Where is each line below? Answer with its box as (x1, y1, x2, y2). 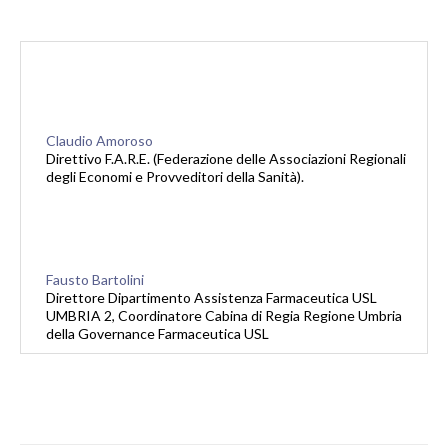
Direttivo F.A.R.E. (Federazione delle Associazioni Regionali (46, 150, 406, 168)
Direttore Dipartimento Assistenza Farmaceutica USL (46, 289, 377, 307)
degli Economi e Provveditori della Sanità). (46, 168, 304, 186)
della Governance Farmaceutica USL (46, 325, 269, 343)
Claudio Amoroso (46, 132, 153, 150)
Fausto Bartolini (46, 271, 144, 289)
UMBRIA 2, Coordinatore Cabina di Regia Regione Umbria (46, 307, 402, 325)
